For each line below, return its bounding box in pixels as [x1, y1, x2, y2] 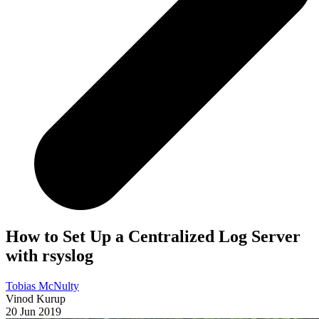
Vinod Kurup [6, 293, 66, 305]
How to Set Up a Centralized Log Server [6, 227, 300, 246]
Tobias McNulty [6, 280, 79, 293]
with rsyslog [6, 246, 93, 266]
